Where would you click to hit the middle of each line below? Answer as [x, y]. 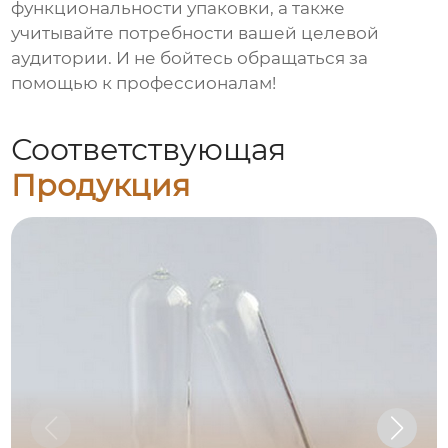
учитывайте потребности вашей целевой [195, 33]
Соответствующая [149, 149]
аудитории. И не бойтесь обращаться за [190, 58]
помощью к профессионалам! [144, 83]
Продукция [101, 185]
